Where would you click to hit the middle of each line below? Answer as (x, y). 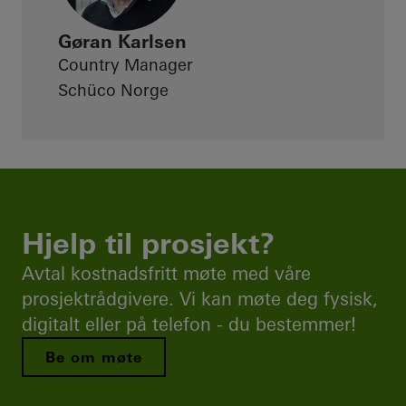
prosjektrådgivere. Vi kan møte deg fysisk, (200, 299)
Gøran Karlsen (122, 41)
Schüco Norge (113, 90)
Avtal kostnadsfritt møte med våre (166, 273)
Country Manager (126, 65)
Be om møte (94, 357)
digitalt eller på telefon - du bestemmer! (189, 324)
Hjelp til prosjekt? (148, 243)
